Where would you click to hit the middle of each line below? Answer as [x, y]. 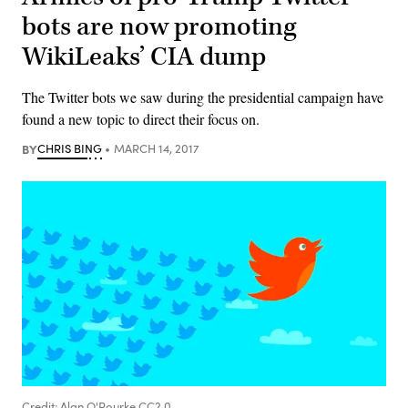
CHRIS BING [70, 148]
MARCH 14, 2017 [156, 148]
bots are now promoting [159, 26]
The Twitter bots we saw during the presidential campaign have [203, 97]
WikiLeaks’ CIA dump [144, 56]
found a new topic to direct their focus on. [141, 118]
